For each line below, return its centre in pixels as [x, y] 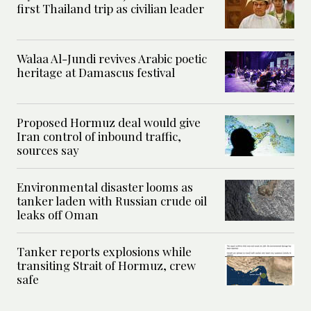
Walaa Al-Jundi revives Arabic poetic [112, 59]
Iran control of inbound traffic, [99, 136]
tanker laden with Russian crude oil [112, 201]
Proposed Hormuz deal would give [109, 123]
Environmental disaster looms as [105, 187]
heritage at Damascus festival [96, 73]
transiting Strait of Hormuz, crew [106, 266]
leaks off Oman [58, 215]
